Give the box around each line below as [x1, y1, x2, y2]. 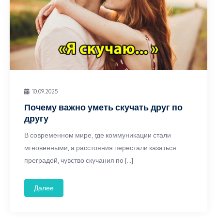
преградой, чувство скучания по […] [24, 156, 133, 165]
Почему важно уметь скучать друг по [24, 102, 183, 113]
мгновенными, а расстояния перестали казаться [24, 143, 176, 152]
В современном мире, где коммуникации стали [24, 131, 171, 139]
